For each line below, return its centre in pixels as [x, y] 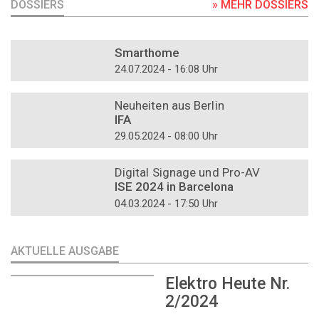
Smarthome [147, 52]
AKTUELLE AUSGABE [65, 251]
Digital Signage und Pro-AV [187, 173]
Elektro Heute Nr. [228, 283]
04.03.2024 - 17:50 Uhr [166, 203]
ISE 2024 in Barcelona [174, 187]
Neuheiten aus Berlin [169, 106]
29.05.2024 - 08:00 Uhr [166, 136]
